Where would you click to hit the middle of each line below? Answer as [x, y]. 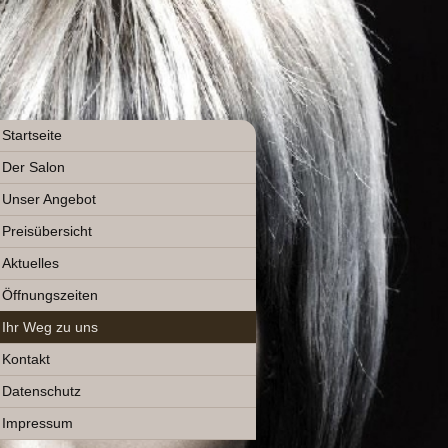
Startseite [32, 135]
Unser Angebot [49, 199]
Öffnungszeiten [50, 295]
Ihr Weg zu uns [50, 327]
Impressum [38, 423]
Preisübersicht [47, 231]
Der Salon [34, 167]
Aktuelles [31, 263]
